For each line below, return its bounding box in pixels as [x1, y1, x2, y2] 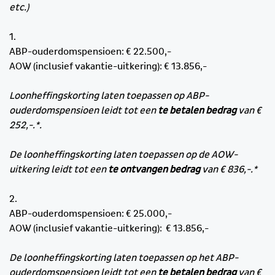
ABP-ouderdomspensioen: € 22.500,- [9, 47, 171, 57]
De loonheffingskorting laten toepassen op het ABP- [9, 253, 238, 263]
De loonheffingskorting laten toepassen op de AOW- [9, 150, 238, 160]
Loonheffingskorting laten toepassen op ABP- [9, 91, 209, 101]
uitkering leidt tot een [9, 165, 108, 175]
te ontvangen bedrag [108, 165, 200, 175]
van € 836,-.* [200, 165, 257, 175]
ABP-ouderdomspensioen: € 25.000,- [9, 209, 172, 219]
